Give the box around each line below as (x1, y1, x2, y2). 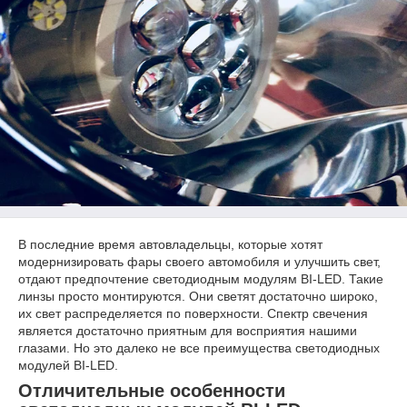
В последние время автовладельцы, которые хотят (18, 237, 323, 252)
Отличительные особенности (18, 381, 285, 401)
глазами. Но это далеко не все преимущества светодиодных (18, 341, 380, 355)
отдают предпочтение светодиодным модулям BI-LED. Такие (18, 272, 383, 286)
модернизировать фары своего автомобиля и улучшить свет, (18, 254, 381, 269)
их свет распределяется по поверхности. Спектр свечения (18, 306, 368, 321)
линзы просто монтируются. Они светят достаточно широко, (18, 289, 378, 303)
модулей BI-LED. (18, 358, 118, 372)
